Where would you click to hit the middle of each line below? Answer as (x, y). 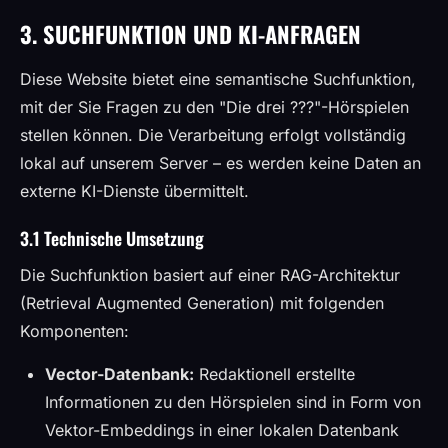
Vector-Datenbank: (119, 374)
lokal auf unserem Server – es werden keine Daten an (220, 163)
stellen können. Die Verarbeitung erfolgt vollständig (213, 135)
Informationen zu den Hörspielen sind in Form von (233, 402)
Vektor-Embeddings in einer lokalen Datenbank (222, 430)
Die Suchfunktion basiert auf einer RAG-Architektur (210, 275)
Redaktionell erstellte (274, 374)
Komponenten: (74, 331)
